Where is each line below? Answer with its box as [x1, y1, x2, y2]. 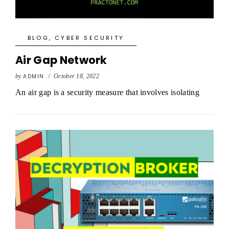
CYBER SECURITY [55, 34, 125, 42]
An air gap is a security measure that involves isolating [15, 88, 199, 97]
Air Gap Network [15, 53, 107, 67]
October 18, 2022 [53, 73, 100, 80]
